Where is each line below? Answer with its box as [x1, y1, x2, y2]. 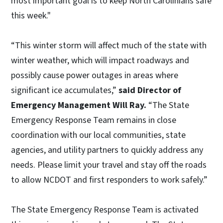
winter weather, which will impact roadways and [11, 54, 189, 67]
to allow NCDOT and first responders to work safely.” [11, 174, 210, 187]
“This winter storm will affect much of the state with [11, 39, 207, 52]
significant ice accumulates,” [11, 84, 118, 97]
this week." [11, 9, 53, 22]
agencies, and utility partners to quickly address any [11, 144, 203, 157]
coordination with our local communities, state [11, 129, 186, 142]
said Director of [118, 84, 181, 97]
